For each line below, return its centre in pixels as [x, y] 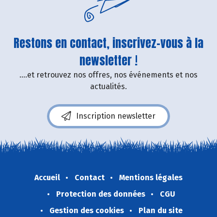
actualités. [108, 86]
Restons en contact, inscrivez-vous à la [108, 43]
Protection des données [101, 194]
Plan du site [160, 210]
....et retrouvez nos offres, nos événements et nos [108, 75]
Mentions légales [151, 177]
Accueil [47, 177]
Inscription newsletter [116, 116]
